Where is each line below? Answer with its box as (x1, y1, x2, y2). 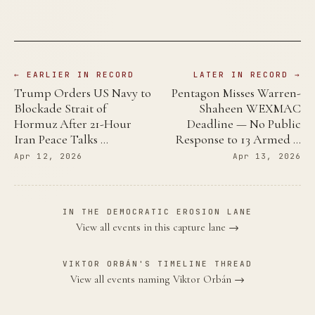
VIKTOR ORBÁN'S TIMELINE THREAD (63, 258, 252, 269)
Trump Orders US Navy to (14, 84, 151, 101)
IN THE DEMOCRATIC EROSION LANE (63, 206, 252, 217)
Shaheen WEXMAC (199, 100, 301, 116)
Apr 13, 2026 (232, 150, 301, 161)
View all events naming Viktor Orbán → (70, 272, 245, 285)
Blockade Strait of (14, 100, 107, 116)
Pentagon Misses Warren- (172, 84, 301, 101)
